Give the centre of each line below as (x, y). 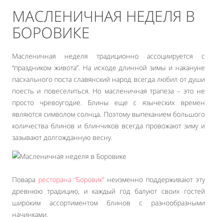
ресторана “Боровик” (71, 179)
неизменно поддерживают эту (155, 179)
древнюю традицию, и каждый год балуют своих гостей (108, 191)
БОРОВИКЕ (51, 32)
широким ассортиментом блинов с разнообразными (108, 203)
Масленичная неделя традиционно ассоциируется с (108, 56)
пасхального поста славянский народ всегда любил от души (108, 79)
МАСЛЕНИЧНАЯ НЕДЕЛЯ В (103, 16)
